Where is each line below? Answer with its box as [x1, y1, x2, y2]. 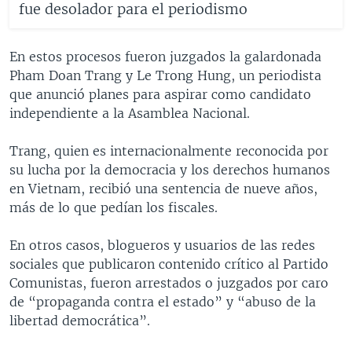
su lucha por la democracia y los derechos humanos [9, 161, 330, 178]
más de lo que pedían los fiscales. [9, 199, 218, 215]
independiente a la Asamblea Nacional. [9, 104, 250, 121]
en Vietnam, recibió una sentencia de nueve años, [9, 180, 317, 196]
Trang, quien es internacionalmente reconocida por [9, 142, 328, 159]
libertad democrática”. [9, 312, 150, 328]
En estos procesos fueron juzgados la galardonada [9, 48, 321, 64]
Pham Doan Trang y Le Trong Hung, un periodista [9, 67, 321, 83]
